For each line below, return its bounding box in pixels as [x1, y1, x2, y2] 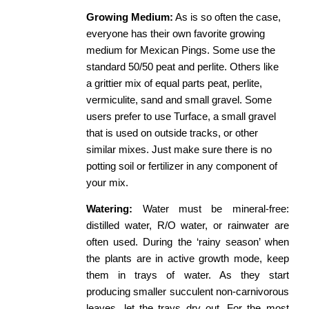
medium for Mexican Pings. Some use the [86, 44, 276, 56]
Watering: [86, 203, 133, 215]
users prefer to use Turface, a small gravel [86, 110, 277, 122]
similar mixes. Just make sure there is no [86, 143, 272, 155]
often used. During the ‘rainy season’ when [86, 237, 289, 248]
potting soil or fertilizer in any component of [86, 160, 278, 172]
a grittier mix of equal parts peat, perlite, [86, 77, 263, 89]
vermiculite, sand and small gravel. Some [86, 94, 272, 106]
